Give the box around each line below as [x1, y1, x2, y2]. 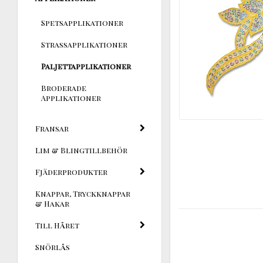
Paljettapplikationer [41, 60, 131, 71]
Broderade [41, 82, 86, 93]
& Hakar [35, 198, 69, 208]
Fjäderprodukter [35, 166, 107, 177]
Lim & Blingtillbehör [35, 144, 127, 155]
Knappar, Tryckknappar [35, 188, 130, 198]
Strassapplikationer [41, 39, 127, 49]
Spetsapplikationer [41, 17, 123, 28]
